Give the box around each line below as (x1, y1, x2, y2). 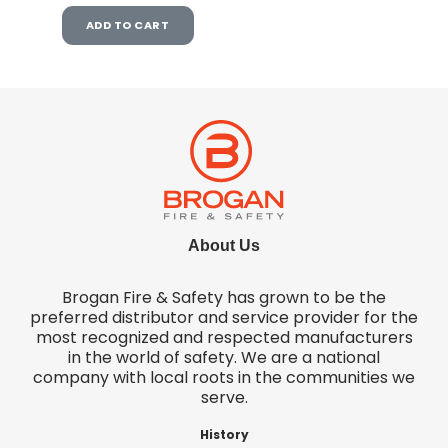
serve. (200, 385, 248, 409)
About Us (188, 236, 260, 254)
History (199, 425, 249, 443)
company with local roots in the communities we (33, 365, 415, 389)
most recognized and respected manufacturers (35, 325, 413, 349)
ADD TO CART (85, 17, 170, 34)
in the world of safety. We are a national (68, 345, 380, 369)
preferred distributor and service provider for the (30, 305, 418, 329)
